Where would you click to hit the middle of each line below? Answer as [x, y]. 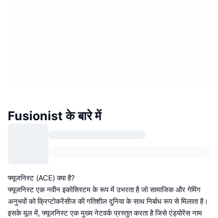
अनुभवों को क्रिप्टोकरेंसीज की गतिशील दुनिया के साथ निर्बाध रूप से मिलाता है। [108, 201]
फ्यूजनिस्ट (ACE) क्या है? [41, 178]
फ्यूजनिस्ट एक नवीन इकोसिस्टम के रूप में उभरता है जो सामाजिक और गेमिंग [104, 189]
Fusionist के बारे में [54, 116]
